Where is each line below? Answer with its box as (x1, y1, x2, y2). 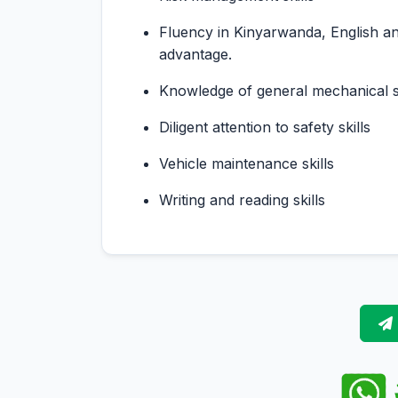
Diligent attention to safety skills (159, 118, 370, 136)
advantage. (159, 45, 232, 63)
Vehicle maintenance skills (159, 155, 334, 172)
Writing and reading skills (159, 191, 325, 209)
